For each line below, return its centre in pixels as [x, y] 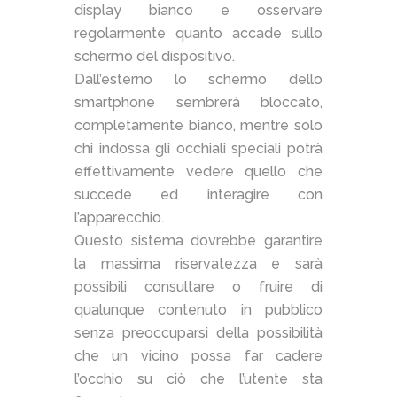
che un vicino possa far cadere [198, 356]
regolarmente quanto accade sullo [198, 34]
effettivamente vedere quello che [198, 172]
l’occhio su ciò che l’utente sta [198, 379]
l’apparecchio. [119, 218]
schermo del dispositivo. [155, 57]
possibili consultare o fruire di [198, 287]
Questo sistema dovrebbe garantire [198, 241]
